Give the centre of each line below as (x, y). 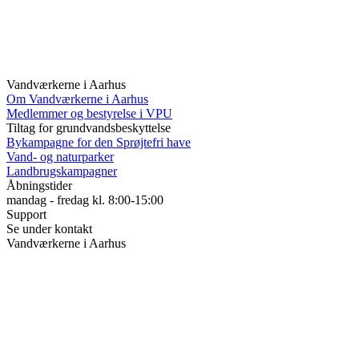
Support (26, 215)
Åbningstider (39, 186)
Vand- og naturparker (60, 157)
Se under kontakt (49, 229)
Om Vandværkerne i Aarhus (77, 99)
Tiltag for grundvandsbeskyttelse (89, 128)
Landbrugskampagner (62, 171)
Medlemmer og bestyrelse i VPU (89, 114)
